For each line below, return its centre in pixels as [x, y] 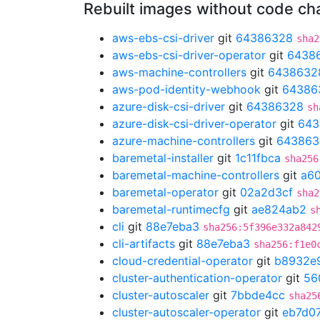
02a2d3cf [266, 192]
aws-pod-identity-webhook [186, 89]
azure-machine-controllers [184, 141]
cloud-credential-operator [182, 261]
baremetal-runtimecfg [171, 209]
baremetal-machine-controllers [196, 175]
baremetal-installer [163, 158]
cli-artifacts [144, 244]
